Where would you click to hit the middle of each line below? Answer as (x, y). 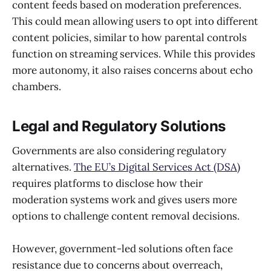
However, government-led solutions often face (122, 249)
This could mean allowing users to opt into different (135, 21)
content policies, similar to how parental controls (129, 38)
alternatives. (43, 167)
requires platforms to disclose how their (107, 184)
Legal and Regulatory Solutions (119, 126)
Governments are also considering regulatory (119, 151)
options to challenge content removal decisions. (127, 216)
